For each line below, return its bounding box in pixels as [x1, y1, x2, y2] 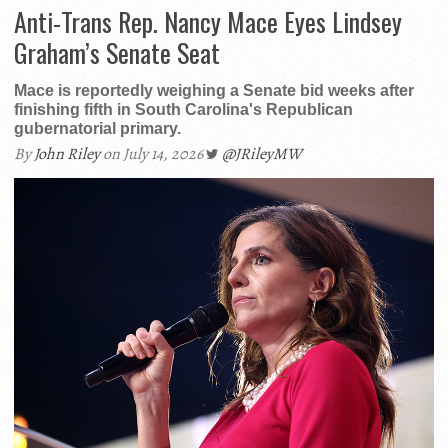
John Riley [34, 142, 100, 165]
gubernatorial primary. [14, 119, 181, 137]
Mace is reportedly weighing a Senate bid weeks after [14, 81, 414, 99]
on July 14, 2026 [100, 142, 206, 165]
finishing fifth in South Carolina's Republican [14, 100, 353, 118]
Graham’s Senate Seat [14, 32, 220, 72]
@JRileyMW [222, 142, 302, 165]
